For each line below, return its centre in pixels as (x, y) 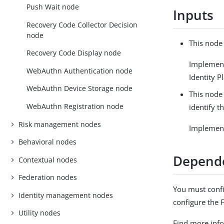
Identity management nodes (66, 195)
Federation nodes (48, 177)
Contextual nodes (48, 159)
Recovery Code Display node (74, 53)
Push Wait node (53, 7)
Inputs (193, 15)
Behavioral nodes (48, 142)
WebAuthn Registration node (75, 106)
